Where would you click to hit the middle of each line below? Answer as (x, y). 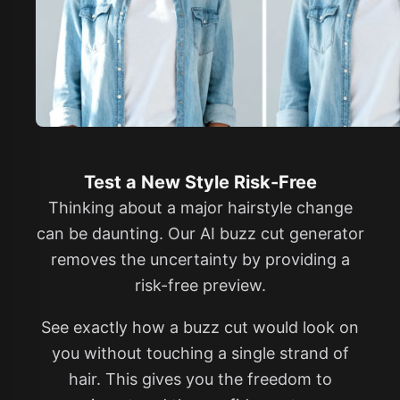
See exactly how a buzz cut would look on (200, 328)
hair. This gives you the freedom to (200, 379)
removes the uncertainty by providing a (200, 260)
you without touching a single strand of (200, 354)
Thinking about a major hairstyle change (200, 208)
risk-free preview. (200, 286)
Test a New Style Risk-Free (200, 183)
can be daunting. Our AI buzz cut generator (200, 234)
